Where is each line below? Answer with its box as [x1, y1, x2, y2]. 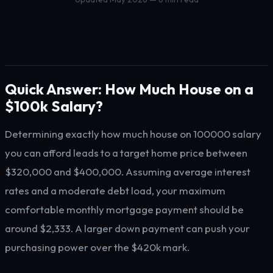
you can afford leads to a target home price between [5, 146, 247, 159]
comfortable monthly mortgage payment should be [5, 203, 244, 216]
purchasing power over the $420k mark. [5, 241, 190, 253]
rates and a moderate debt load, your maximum [5, 184, 225, 197]
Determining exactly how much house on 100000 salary [5, 127, 261, 140]
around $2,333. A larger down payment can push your [5, 222, 250, 235]
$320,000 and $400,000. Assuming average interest [5, 165, 250, 178]
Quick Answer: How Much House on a [5, 80, 253, 98]
